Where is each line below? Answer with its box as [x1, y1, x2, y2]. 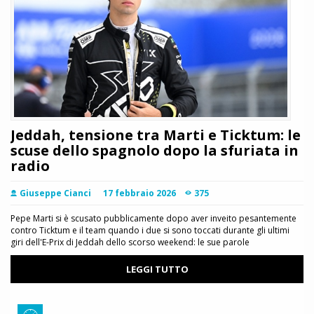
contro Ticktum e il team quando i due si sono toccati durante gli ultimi [11, 224, 289, 237]
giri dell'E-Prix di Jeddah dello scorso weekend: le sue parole [11, 236, 250, 249]
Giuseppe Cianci [20, 187, 91, 200]
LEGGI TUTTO [125, 263, 189, 276]
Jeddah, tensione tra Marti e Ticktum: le [11, 125, 301, 145]
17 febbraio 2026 [103, 187, 176, 200]
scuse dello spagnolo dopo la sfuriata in [11, 141, 299, 161]
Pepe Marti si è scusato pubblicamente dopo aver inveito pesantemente [11, 212, 296, 225]
